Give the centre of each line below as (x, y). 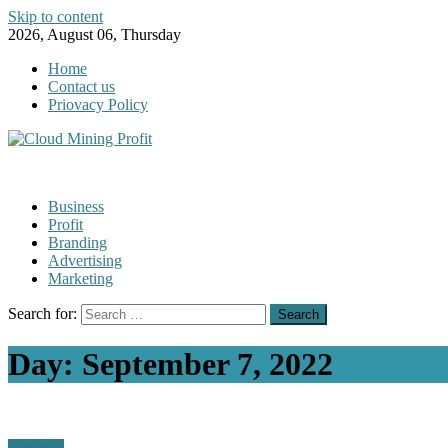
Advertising (85, 260)
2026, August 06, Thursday (94, 34)
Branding (77, 242)
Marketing (80, 278)
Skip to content (55, 16)
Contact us (81, 86)
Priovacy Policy (98, 104)
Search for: (42, 313)
